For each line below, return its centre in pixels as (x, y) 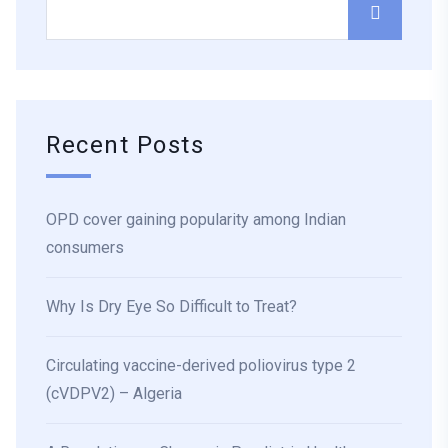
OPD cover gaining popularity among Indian (196, 220)
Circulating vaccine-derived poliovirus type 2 (201, 366)
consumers (85, 248)
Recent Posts (125, 146)
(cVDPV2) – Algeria (114, 394)
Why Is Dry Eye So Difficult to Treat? (171, 307)
